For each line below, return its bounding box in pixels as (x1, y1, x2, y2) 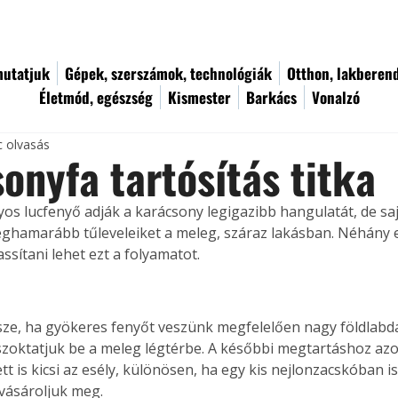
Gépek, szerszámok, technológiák (65, 62, 272, 84)
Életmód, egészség (39, 86, 153, 108)
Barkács (246, 86, 297, 108)
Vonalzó (312, 86, 360, 108)
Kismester (168, 86, 231, 108)
